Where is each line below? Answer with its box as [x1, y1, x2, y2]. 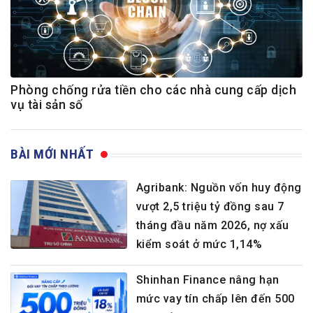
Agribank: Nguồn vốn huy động [136, 181, 302, 195]
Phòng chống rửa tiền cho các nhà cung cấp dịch [10, 83, 296, 98]
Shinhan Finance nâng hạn [136, 273, 279, 287]
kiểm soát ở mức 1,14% [136, 238, 263, 252]
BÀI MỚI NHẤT [10, 146, 94, 163]
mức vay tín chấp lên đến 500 [136, 292, 295, 306]
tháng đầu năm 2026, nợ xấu [136, 219, 289, 233]
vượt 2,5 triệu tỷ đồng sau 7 [136, 200, 284, 214]
